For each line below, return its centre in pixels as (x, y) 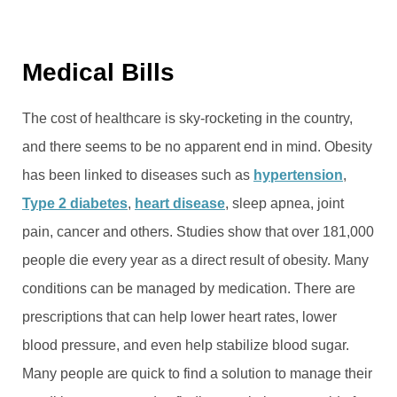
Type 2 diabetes (75, 203)
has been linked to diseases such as (138, 175)
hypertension (298, 175)
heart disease (180, 203)
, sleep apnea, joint (284, 203)
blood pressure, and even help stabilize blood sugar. (186, 345)
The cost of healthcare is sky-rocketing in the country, (187, 118)
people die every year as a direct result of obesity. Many (195, 260)
